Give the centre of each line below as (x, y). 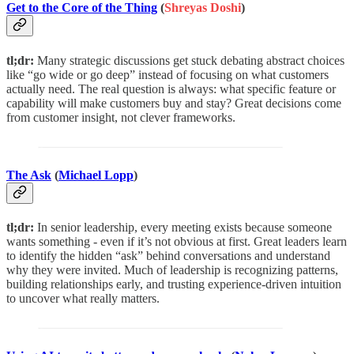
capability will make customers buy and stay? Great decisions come (174, 103)
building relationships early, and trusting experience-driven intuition (174, 284)
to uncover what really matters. (83, 299)
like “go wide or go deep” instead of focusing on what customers (168, 74)
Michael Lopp (96, 175)
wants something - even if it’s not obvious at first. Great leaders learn (177, 242)
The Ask (29, 175)
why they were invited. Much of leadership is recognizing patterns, (172, 270)
